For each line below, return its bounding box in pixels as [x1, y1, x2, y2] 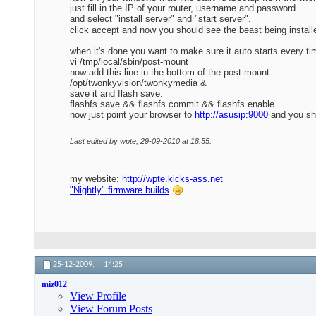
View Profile [70, 290, 126, 303]
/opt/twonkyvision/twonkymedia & [70, 78, 207, 89]
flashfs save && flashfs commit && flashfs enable [70, 99, 274, 110]
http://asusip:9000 [195, 109, 268, 121]
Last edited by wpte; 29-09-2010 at [70, 137, 190, 146]
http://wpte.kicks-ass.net [122, 174, 223, 185]
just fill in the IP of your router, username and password [70, 3, 296, 14]
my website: [70, 174, 122, 185]
